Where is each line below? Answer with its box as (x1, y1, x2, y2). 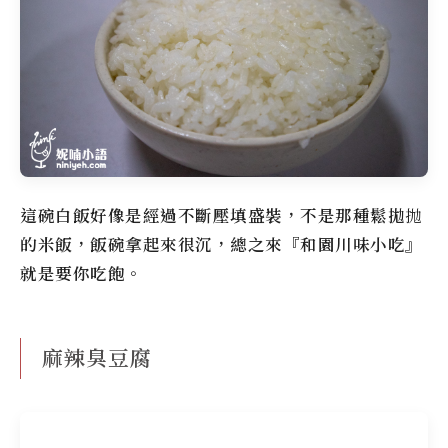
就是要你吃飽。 (20, 261, 143, 285)
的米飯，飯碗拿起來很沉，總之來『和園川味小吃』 (20, 232, 423, 256)
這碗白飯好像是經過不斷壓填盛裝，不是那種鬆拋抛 (20, 203, 423, 227)
